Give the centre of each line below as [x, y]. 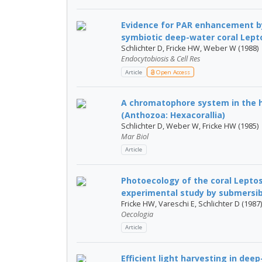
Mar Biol [135, 137]
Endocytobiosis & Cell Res [161, 59]
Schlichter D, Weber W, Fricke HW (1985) [190, 126]
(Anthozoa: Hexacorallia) [173, 115]
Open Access [172, 72]
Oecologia [137, 214]
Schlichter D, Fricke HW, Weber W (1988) [190, 49]
